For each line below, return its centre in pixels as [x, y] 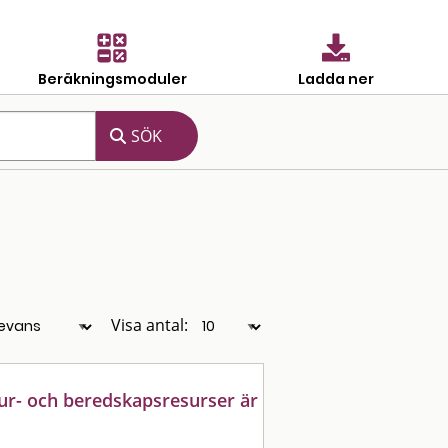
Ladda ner [336, 78]
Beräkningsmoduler [112, 78]
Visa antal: [149, 325]
